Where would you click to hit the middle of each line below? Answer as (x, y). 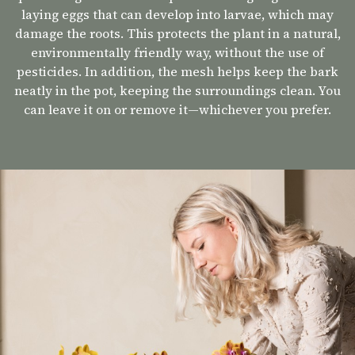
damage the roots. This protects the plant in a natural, (177, 34)
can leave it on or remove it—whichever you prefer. (177, 110)
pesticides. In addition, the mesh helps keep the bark (177, 72)
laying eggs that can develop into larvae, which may (177, 15)
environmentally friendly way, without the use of (177, 53)
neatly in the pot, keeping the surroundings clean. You (177, 91)
